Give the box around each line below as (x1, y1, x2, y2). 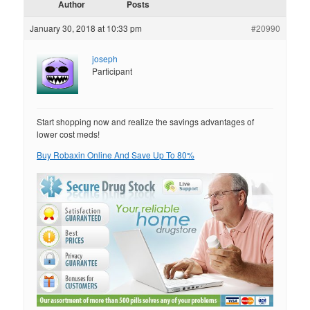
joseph (92, 53, 118, 65)
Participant (92, 65, 133, 77)
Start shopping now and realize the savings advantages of (37, 116, 255, 128)
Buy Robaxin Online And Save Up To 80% (37, 149, 195, 161)
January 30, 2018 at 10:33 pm (30, 22, 143, 35)
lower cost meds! (37, 128, 100, 140)
